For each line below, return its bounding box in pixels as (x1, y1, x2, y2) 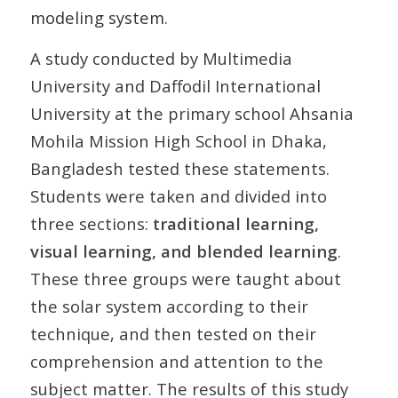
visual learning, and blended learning (29, 240, 338, 263)
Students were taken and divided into (29, 185, 327, 208)
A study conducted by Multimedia (29, 47, 292, 70)
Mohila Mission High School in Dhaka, (29, 130, 327, 153)
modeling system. (29, 5, 168, 28)
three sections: (29, 212, 153, 235)
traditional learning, (152, 212, 319, 235)
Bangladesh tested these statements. (29, 157, 330, 180)
